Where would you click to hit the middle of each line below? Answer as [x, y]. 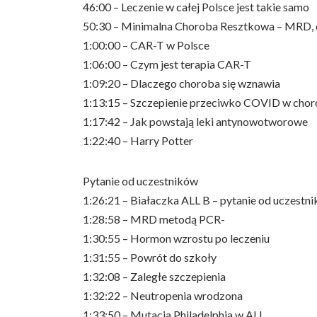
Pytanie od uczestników [140, 181]
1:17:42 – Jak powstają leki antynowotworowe [195, 121]
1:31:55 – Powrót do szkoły [150, 257]
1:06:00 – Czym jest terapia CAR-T [167, 64]
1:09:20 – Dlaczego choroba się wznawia [181, 83]
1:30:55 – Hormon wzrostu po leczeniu [176, 238]
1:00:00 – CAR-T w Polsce [146, 45]
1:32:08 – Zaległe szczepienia [154, 276]
